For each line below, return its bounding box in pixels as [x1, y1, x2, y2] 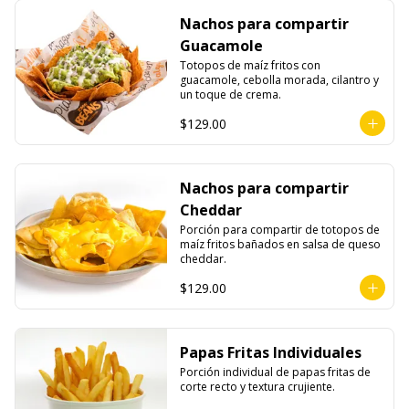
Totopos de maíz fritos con [179, 58, 320, 73]
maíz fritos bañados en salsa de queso [179, 236, 381, 252]
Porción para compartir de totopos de [179, 222, 380, 237]
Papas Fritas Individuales [179, 342, 362, 362]
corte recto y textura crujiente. [179, 379, 335, 394]
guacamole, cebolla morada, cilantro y [179, 72, 379, 88]
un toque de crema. [179, 87, 281, 102]
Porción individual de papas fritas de [179, 364, 371, 380]
